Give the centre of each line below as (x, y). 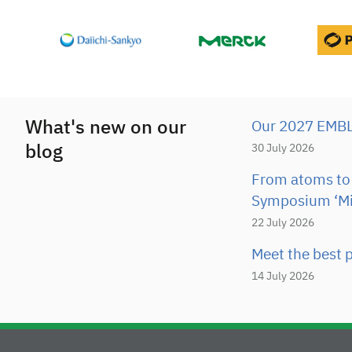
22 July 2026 (283, 223)
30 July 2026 (283, 148)
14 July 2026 (283, 277)
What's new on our (106, 128)
